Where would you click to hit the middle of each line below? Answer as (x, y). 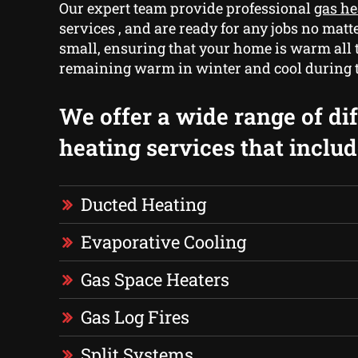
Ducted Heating (143, 205)
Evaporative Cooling (163, 242)
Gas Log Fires (135, 317)
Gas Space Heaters (155, 280)
